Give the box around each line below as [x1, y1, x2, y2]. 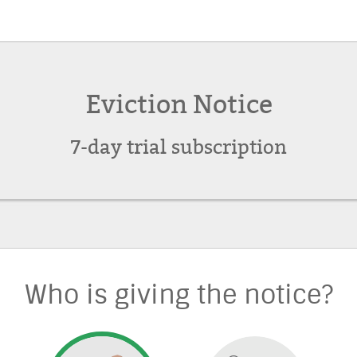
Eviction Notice [84, 90, 273, 120]
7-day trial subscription [70, 135, 287, 159]
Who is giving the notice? [24, 277, 333, 312]
